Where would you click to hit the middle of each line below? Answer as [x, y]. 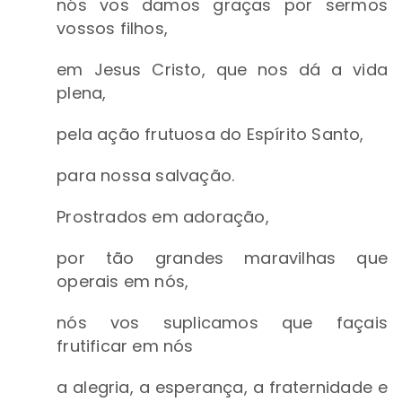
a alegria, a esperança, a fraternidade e [222, 388]
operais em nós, [125, 282]
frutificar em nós [127, 346]
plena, [82, 93]
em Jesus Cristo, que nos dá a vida [222, 70]
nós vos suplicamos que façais [222, 323]
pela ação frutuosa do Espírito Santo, [213, 135]
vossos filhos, [115, 29]
